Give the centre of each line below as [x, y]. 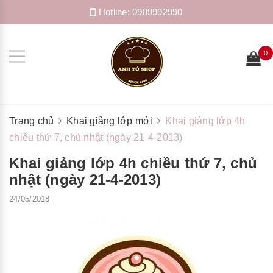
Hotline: [114, 12]
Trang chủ [32, 121]
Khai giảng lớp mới [110, 121]
